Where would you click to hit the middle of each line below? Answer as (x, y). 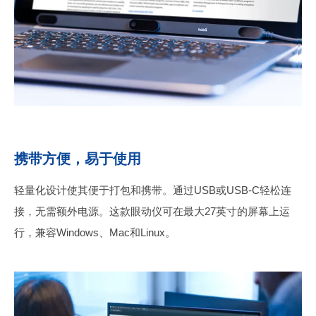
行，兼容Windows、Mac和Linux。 (95, 232)
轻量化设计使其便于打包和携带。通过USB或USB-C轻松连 (153, 190)
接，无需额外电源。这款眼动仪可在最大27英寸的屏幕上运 (152, 211)
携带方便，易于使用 (78, 158)
